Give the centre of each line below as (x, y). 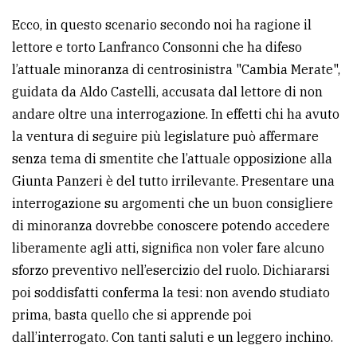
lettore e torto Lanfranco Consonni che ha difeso (157, 47)
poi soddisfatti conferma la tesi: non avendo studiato (171, 293)
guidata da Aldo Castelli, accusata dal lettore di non (167, 92)
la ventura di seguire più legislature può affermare (165, 137)
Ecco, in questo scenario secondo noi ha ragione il (162, 25)
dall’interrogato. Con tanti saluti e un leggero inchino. (173, 337)
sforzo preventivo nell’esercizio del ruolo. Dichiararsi (171, 271)
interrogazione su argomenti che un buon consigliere (173, 204)
